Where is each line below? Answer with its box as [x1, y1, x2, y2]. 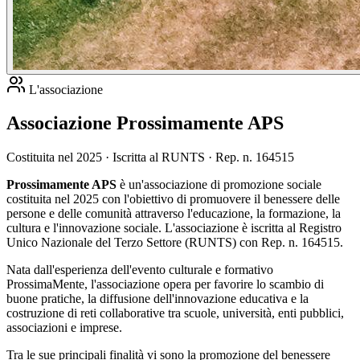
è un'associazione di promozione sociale [117, 178, 321, 192]
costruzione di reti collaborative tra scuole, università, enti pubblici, [6, 306, 344, 321]
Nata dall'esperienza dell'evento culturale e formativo [6, 263, 273, 277]
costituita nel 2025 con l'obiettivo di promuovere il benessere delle [6, 192, 340, 207]
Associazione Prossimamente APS [6, 112, 284, 134]
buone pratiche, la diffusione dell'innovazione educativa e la [6, 292, 309, 306]
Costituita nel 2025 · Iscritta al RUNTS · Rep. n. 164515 [6, 150, 294, 165]
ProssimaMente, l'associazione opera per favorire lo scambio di [6, 277, 324, 292]
